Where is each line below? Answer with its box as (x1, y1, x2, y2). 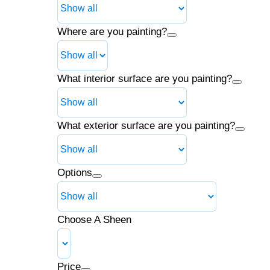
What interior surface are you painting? (57, 73, 233, 84)
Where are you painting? (57, 26, 168, 37)
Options (57, 167, 93, 178)
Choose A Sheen (57, 214, 132, 225)
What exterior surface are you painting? (57, 120, 236, 131)
